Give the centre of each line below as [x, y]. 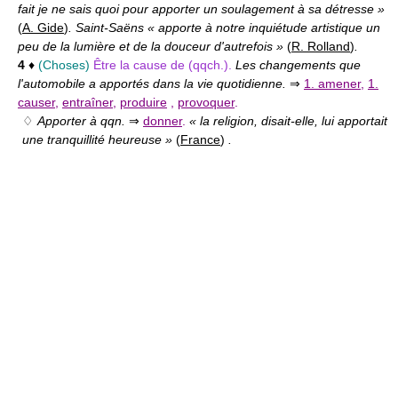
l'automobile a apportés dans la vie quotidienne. [154, 84]
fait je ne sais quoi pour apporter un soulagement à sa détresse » [201, 9]
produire [143, 103]
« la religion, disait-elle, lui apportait [288, 121]
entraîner [88, 103]
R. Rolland [321, 47]
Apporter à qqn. [83, 121]
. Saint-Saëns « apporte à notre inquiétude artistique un [224, 28]
